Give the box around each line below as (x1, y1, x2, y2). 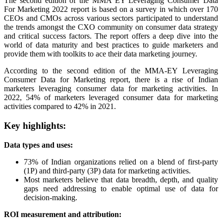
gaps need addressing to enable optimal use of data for (24, 184, 218, 193)
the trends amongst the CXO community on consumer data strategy (4, 23, 218, 32)
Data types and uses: (4, 140, 73, 149)
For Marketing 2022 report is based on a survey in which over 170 (4, 5, 218, 14)
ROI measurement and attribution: (4, 210, 121, 219)
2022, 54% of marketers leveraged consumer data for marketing (4, 93, 218, 102)
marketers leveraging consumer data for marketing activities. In (4, 84, 218, 93)
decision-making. (24, 193, 77, 202)
